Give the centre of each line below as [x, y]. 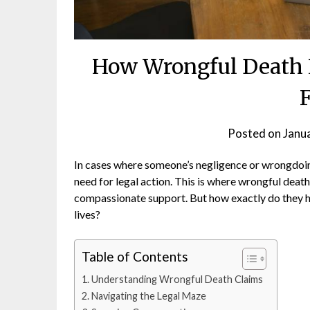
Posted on [255, 133]
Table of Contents [135, 257]
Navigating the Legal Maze [148, 295]
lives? [87, 214]
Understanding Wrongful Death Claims [177, 279]
